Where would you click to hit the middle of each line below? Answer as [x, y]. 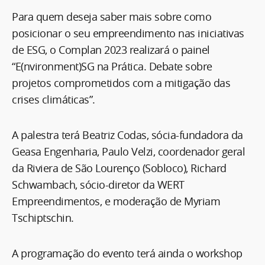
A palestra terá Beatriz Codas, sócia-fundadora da [127, 135]
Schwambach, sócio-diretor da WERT [98, 185]
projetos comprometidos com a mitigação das [121, 83]
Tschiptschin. [43, 218]
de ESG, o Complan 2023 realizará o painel [111, 50]
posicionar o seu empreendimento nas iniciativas [128, 33]
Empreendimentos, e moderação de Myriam [116, 201]
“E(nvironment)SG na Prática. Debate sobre [112, 67]
